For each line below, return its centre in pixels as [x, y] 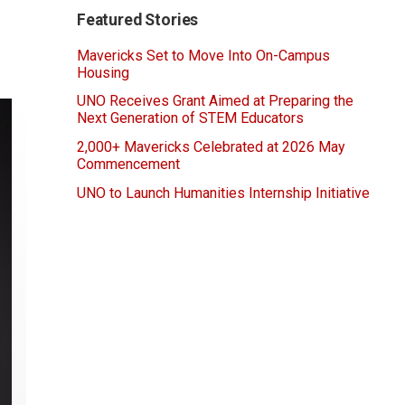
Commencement [128, 165]
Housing [103, 72]
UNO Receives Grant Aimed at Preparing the [215, 101]
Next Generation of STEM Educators [190, 118]
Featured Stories [138, 20]
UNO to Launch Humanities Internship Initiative [223, 193]
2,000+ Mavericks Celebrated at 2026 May [211, 147]
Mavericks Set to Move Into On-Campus [203, 55]
